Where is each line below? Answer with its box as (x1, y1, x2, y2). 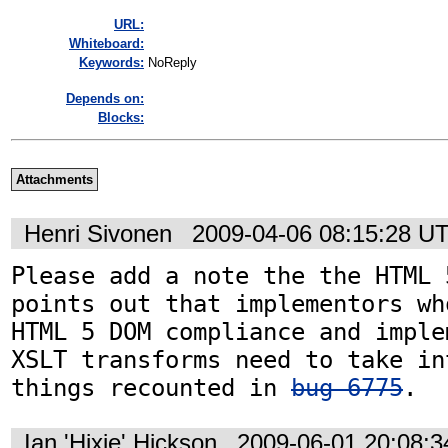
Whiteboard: (69, 36, 144, 52)
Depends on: (66, 91, 144, 107)
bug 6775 (291, 373, 403, 402)
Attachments (15, 172, 93, 188)
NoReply (148, 55, 197, 71)
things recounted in (11, 373, 291, 402)
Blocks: (98, 110, 144, 126)
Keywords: (79, 55, 144, 71)
